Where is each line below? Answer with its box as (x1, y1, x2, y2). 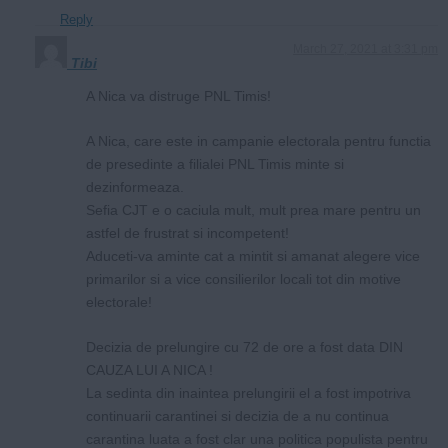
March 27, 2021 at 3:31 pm (293, 41, 438, 56)
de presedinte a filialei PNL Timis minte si (86, 155, 344, 172)
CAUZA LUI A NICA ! (86, 361, 213, 378)
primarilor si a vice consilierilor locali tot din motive (86, 270, 401, 287)
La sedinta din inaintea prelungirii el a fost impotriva (86, 384, 411, 401)
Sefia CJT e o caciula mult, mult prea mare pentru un (86, 201, 421, 218)
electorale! (86, 293, 152, 310)
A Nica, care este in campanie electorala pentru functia (86, 132, 431, 149)
